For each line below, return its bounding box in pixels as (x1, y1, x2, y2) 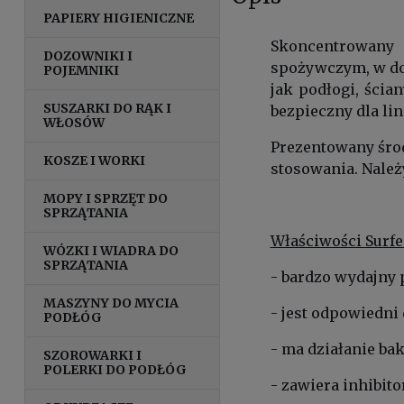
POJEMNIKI (43, 61, 120, 78)
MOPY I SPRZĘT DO (43, 189, 169, 207)
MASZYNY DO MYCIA (43, 294, 179, 311)
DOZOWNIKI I (43, 47, 133, 64)
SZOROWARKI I (43, 346, 142, 363)
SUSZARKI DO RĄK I (43, 99, 172, 116)
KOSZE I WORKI (43, 151, 146, 169)
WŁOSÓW (43, 114, 106, 131)
